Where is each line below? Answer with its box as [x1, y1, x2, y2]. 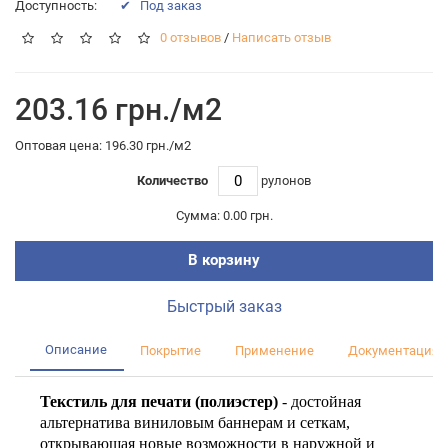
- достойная [282, 392, 361, 410]
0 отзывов [160, 30, 221, 46]
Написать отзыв [232, 30, 331, 46]
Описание [45, 342, 107, 358]
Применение [235, 343, 314, 359]
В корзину [188, 251, 260, 270]
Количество [137, 172, 208, 188]
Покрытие [140, 343, 201, 359]
